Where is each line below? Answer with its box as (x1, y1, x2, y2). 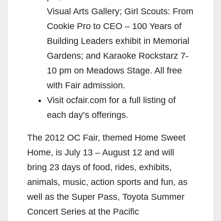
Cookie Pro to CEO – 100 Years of (47, 21, 182, 31)
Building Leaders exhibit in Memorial (47, 36, 189, 46)
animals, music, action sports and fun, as (27, 177, 187, 187)
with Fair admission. (47, 80, 125, 90)
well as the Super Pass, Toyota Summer (27, 191, 184, 202)
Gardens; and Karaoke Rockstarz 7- (47, 50, 188, 61)
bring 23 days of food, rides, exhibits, (27, 162, 172, 172)
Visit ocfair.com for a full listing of (47, 95, 176, 105)
